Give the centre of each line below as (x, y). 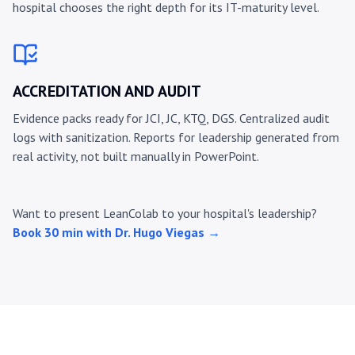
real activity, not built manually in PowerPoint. (136, 157)
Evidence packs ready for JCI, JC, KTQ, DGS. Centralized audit (171, 118)
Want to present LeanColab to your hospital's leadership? (165, 214)
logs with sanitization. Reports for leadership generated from (176, 137)
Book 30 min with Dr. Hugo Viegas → (116, 233)
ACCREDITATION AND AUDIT (107, 92)
